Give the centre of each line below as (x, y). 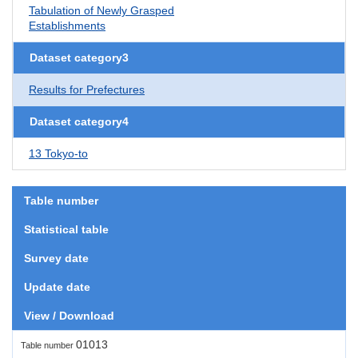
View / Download (69, 315)
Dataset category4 (79, 121)
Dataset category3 (79, 57)
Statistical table (66, 229)
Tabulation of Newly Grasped (101, 10)
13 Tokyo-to (58, 153)
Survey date (56, 258)
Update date (57, 286)
